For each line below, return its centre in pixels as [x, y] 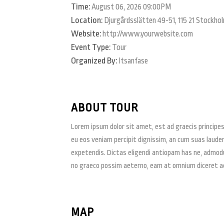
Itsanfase [133, 61]
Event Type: [91, 47]
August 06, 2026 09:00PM [131, 7]
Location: [87, 20]
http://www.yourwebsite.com [148, 34]
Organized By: [94, 61]
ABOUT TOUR [104, 108]
